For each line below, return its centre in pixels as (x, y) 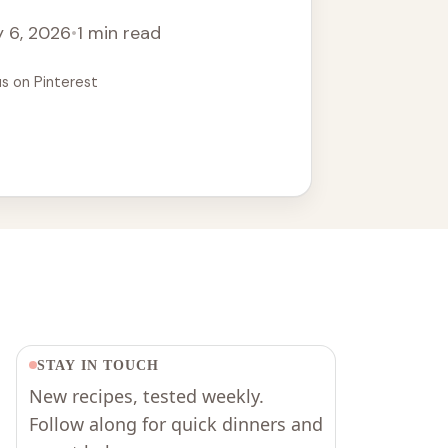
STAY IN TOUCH (98, 365)
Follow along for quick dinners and (176, 423)
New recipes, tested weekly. (146, 395)
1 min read (118, 33)
